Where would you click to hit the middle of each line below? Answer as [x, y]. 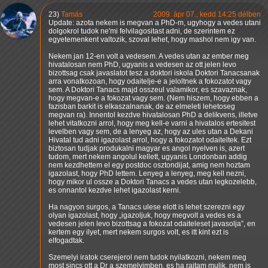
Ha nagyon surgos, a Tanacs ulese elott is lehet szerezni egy [147, 207]
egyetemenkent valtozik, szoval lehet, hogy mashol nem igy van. [152, 40]
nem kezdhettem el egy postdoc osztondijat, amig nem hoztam [149, 165]
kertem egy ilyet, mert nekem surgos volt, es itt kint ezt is [138, 232]
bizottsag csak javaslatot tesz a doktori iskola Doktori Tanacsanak [154, 73]
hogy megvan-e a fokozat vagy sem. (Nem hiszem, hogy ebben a [153, 98]
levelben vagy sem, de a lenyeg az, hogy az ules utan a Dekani [151, 132]
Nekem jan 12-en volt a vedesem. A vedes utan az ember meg [149, 57]
